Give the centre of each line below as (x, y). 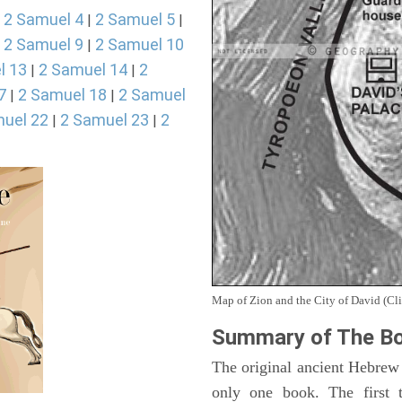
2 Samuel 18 (62, 95)
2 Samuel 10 (140, 44)
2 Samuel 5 (135, 19)
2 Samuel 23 (105, 120)
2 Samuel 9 (44, 44)
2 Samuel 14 (83, 70)
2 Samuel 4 (44, 19)
